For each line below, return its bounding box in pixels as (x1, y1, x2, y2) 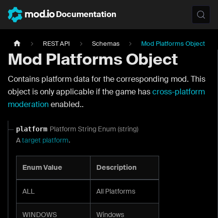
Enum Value (22, 163, 62, 172)
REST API (43, 39, 71, 48)
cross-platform (152, 87, 205, 97)
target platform (22, 136, 69, 145)
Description (96, 163, 137, 172)
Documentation (55, 9, 116, 19)
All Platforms (96, 187, 135, 196)
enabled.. (49, 99, 84, 109)
